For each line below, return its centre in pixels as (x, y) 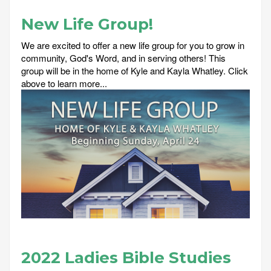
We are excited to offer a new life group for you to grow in (133, 45)
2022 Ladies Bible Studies (126, 257)
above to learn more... (64, 83)
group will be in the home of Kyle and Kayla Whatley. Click (135, 71)
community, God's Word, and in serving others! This (123, 58)
